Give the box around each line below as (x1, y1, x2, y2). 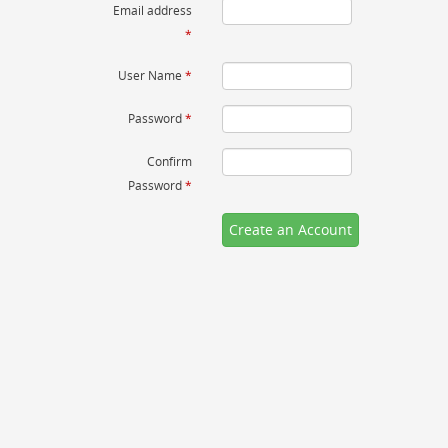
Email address (112, 2, 192, 19)
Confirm (146, 153, 192, 170)
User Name (117, 67, 185, 84)
